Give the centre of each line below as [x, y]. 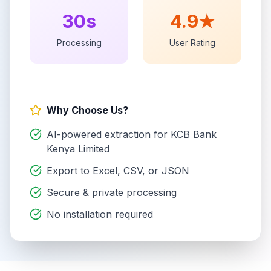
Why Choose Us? [87, 110]
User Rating [192, 43]
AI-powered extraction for [109, 134]
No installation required [100, 214]
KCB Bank [194, 134]
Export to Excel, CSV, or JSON [118, 171]
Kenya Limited [78, 149]
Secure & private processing [112, 192]
